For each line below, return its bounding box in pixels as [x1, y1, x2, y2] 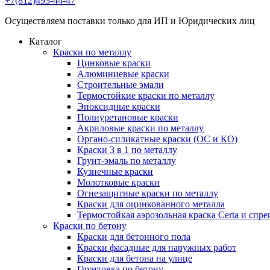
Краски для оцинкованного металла [77, 199, 225, 209]
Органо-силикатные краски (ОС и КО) [77, 134, 237, 144]
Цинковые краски [77, 58, 151, 68]
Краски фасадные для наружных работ [77, 242, 236, 253]
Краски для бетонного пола [77, 231, 190, 242]
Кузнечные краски [77, 166, 153, 177]
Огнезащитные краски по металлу [77, 188, 218, 198]
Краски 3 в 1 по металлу [77, 145, 177, 155]
